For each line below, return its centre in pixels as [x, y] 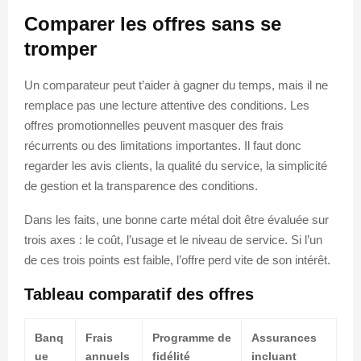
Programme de [192, 337]
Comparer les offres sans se [153, 23]
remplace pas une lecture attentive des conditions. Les [167, 105]
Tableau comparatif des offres [139, 294]
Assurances [284, 337]
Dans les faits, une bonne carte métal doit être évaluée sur [176, 219]
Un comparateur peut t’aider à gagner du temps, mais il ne [176, 85]
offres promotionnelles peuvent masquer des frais [154, 125]
